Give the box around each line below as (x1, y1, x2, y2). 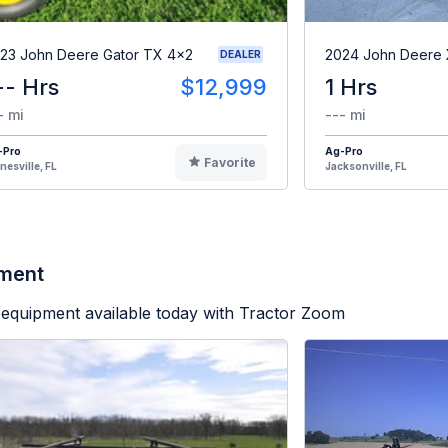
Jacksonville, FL (325, 160, 407, 173)
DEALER (220, 48, 261, 61)
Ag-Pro (325, 145, 363, 158)
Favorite (203, 155, 256, 171)
